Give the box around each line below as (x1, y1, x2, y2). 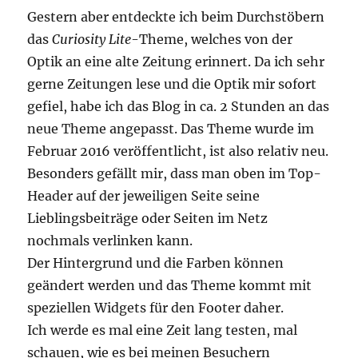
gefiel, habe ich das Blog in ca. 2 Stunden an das (27, 97, 330, 114)
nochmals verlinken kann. (27, 232, 193, 249)
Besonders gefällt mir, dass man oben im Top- (27, 165, 322, 181)
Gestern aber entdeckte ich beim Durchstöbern (27, 8, 325, 25)
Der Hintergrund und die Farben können (27, 254, 284, 271)
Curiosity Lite (52, 30, 132, 47)
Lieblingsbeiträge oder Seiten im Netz (27, 209, 268, 226)
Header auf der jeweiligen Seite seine (27, 187, 261, 204)
